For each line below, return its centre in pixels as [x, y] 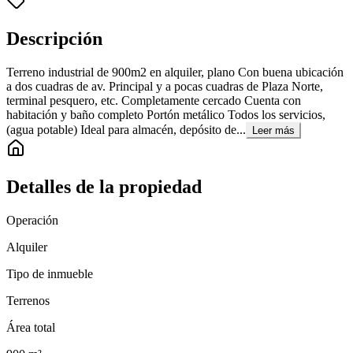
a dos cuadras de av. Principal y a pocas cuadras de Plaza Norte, [165, 87]
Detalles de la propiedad [104, 187]
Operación [32, 220]
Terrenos [28, 300]
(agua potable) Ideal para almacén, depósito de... [126, 130]
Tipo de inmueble [50, 273]
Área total [31, 327]
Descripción [54, 39]
